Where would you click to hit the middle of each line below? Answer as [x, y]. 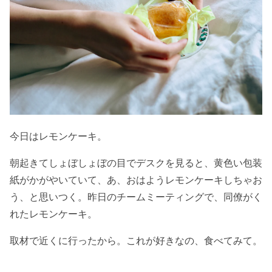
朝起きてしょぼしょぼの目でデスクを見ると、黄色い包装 [136, 162]
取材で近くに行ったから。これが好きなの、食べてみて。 [136, 240]
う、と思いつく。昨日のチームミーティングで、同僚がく [136, 196]
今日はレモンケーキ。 [58, 136]
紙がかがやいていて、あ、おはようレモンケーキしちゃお [136, 179]
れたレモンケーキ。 [53, 213]
